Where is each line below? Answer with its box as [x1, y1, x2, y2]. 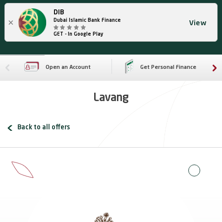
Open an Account [45, 64, 91, 70]
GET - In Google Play [53, 32, 104, 37]
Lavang [93, 93, 129, 104]
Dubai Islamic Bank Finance [53, 18, 121, 23]
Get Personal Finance [140, 64, 196, 70]
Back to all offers [17, 124, 70, 131]
